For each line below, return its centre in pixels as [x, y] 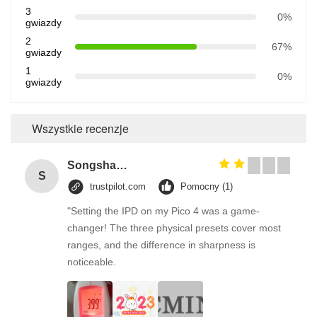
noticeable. [92, 261]
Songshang [122, 165]
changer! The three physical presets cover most [174, 227]
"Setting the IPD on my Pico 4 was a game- [163, 211]
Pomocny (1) [207, 186]
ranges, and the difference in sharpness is [161, 244]
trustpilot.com [118, 186]
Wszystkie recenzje [80, 128]
